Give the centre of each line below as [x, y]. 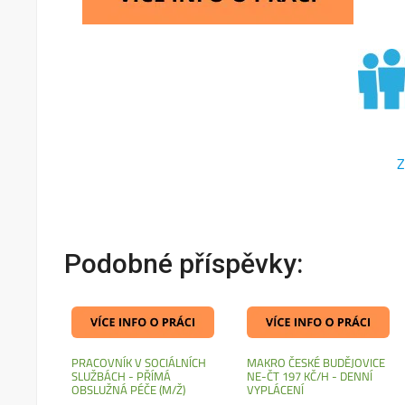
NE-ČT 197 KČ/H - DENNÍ [310, 376]
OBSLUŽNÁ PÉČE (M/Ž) [129, 389]
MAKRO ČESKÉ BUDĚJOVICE [316, 362]
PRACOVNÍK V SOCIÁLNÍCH [139, 362]
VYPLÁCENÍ [276, 389]
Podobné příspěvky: [184, 264]
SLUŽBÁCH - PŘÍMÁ [122, 376]
